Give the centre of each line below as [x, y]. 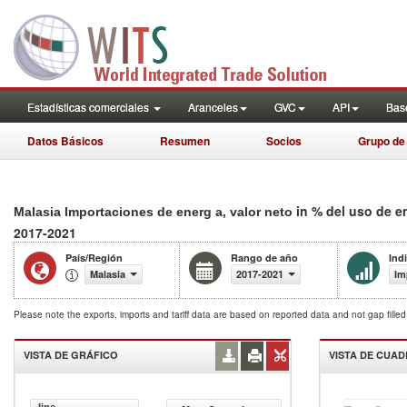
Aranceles [213, 107]
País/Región [94, 258]
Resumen [185, 141]
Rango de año [264, 258]
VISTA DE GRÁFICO [71, 355]
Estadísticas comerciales [89, 107]
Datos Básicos [65, 141]
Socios [284, 141]
